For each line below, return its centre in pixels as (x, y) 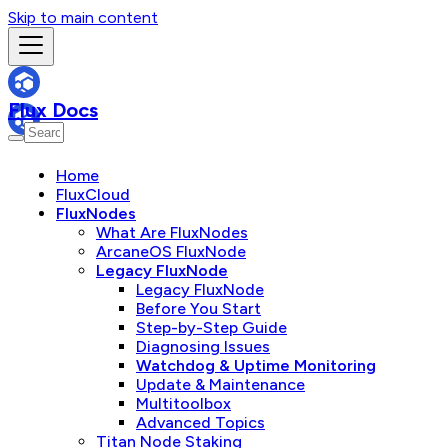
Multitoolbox (183, 403)
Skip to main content (83, 17)
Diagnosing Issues (203, 346)
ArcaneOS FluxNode (171, 251)
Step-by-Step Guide (211, 327)
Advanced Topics (200, 422)
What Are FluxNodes (172, 232)
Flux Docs (53, 110)
